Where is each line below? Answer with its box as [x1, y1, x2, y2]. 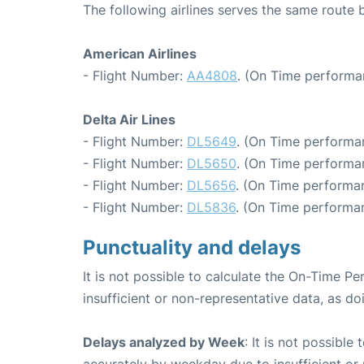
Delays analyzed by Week [83, 334, 245, 350]
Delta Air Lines [83, 111, 175, 128]
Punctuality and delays [83, 236, 301, 259]
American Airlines [83, 45, 197, 62]
